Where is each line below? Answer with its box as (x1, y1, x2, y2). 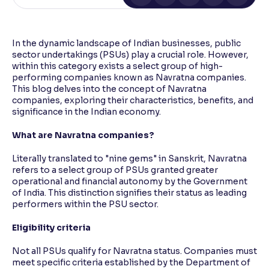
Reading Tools (25, 20, 89, 31)
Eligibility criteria (12, 222, 91, 233)
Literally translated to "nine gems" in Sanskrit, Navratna (12, 153, 247, 164)
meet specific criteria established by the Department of (12, 256, 250, 268)
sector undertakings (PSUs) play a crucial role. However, (12, 49, 249, 60)
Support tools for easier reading (25, 34, 143, 43)
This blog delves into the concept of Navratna (12, 83, 207, 94)
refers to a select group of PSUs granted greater (12, 164, 218, 175)
